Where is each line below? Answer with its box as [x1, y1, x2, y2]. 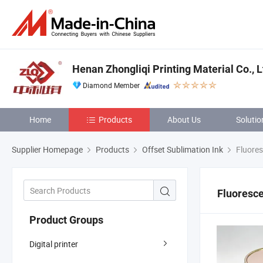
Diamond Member [83, 80, 140, 90]
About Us [167, 114, 201, 125]
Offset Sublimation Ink [142, 144, 223, 155]
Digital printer [29, 238, 78, 249]
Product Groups [29, 213, 103, 226]
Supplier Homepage [12, 144, 83, 155]
